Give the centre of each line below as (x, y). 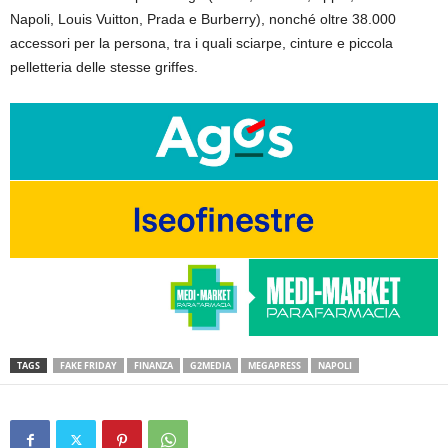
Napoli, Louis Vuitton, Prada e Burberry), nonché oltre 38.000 (203, 18)
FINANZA (153, 365)
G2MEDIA (210, 365)
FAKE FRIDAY (88, 365)
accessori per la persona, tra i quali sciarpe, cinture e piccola (201, 42)
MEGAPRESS (274, 365)
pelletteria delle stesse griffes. (104, 66)
